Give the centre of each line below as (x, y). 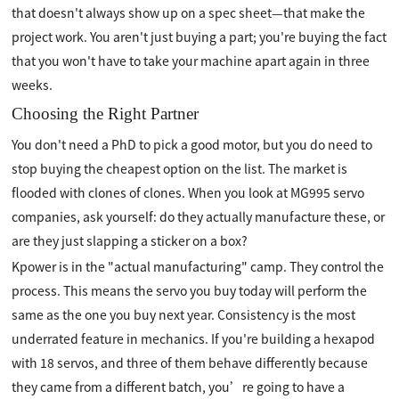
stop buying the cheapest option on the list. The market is (180, 168)
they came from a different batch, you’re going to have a (179, 386)
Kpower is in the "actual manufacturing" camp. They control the (198, 266)
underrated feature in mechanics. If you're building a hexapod (194, 338)
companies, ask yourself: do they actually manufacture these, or (199, 216)
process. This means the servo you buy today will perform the (190, 290)
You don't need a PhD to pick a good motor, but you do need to (192, 144)
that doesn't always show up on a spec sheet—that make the (189, 12)
